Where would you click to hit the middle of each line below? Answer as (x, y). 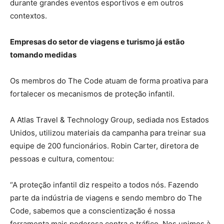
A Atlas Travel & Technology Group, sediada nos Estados (109, 120)
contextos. (28, 16)
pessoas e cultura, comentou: (62, 159)
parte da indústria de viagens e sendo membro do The (106, 198)
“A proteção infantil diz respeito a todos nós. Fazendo (104, 185)
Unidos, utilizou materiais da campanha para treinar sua (108, 133)
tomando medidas (43, 55)
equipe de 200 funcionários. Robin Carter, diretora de (104, 146)
